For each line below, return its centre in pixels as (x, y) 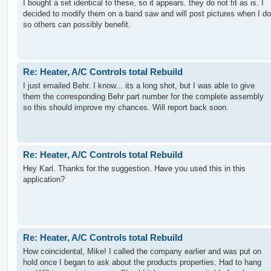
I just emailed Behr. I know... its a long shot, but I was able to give (139, 85)
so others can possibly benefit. (77, 24)
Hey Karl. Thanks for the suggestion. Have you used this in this (134, 168)
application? (44, 179)
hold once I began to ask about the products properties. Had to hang (142, 262)
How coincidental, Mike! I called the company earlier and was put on (142, 251)
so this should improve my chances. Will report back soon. (126, 107)
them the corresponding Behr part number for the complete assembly (143, 96)
